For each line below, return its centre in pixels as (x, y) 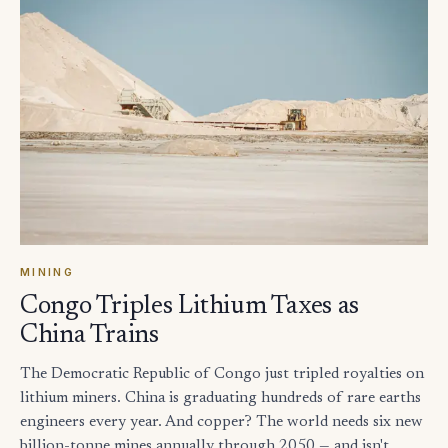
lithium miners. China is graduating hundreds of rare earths (220, 398)
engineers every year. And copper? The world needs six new (221, 422)
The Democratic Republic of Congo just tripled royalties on (222, 374)
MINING (47, 272)
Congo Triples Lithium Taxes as (190, 306)
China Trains (89, 335)
